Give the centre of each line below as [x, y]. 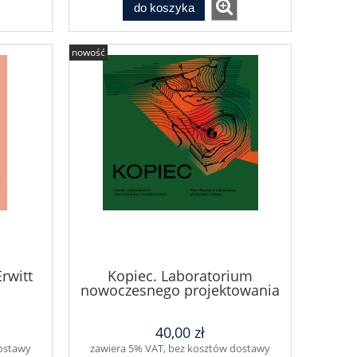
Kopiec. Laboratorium [180, 276]
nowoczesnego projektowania [180, 290]
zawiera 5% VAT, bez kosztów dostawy [180, 348]
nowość [88, 53]
